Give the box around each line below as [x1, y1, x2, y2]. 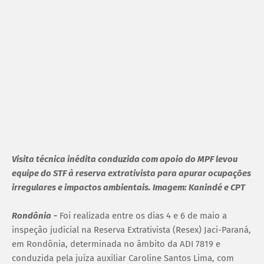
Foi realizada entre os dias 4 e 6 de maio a [60, 210, 227, 221]
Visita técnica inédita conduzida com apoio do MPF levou [12, 153, 237, 164]
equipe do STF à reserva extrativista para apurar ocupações [12, 167, 251, 179]
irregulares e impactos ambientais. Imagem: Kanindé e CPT [12, 181, 245, 193]
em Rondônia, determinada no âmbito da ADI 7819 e [12, 238, 220, 249]
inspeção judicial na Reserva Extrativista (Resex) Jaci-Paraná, [12, 224, 251, 235]
